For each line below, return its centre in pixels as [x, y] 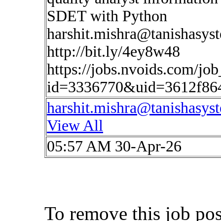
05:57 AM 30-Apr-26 [114, 146]
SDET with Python [107, 16]
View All [75, 126]
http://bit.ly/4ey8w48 [113, 52]
